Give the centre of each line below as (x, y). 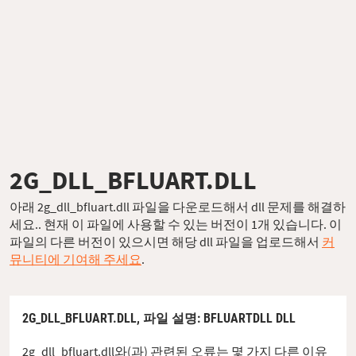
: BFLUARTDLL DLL (246, 319)
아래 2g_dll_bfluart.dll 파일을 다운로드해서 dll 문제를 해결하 (178, 207)
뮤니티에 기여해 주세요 (75, 259)
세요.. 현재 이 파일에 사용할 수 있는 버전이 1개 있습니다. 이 (176, 224)
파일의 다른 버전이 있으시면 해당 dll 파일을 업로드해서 (166, 242)
